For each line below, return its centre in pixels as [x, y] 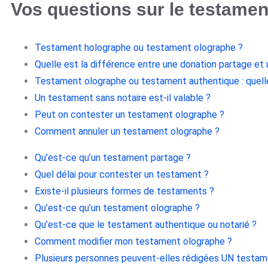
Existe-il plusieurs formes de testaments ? [124, 191]
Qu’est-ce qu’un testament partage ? [113, 158]
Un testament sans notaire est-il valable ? [123, 98]
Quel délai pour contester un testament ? [122, 175]
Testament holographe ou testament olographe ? [139, 48]
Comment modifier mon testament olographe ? [133, 242]
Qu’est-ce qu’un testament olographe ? [117, 208]
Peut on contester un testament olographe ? [130, 115]
